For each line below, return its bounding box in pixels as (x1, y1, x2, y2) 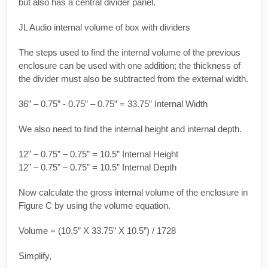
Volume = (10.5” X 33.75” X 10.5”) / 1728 (19, 226, 176, 236)
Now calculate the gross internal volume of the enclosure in (19, 187, 248, 198)
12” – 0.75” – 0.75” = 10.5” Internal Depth (19, 162, 176, 173)
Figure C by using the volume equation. (19, 200, 170, 211)
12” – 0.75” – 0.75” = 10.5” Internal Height (19, 149, 178, 160)
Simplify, (19, 251, 51, 261)
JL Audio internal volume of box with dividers (19, 22, 190, 33)
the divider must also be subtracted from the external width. (19, 74, 248, 84)
